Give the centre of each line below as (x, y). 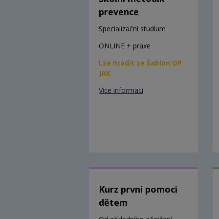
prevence (119, 11)
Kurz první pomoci (138, 189)
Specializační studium (132, 28)
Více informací (121, 90)
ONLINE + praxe (125, 45)
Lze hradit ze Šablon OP (140, 63)
